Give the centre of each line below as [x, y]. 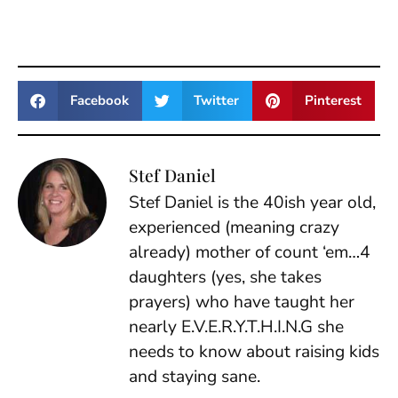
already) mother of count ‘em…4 [250, 252]
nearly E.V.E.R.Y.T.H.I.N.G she [236, 326]
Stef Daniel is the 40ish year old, [252, 202]
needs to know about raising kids [254, 351]
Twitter [216, 101]
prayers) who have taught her [242, 302]
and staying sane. [195, 376]
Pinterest [333, 101]
